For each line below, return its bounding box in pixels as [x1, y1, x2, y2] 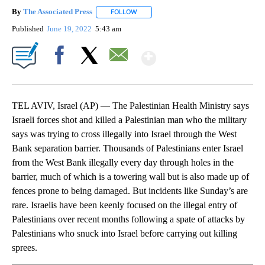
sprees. [12, 242, 37, 253]
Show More [155, 42, 249, 64]
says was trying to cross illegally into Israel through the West [12, 128, 237, 139]
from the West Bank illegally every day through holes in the [12, 157, 234, 167]
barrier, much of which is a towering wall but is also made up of [12, 171, 249, 182]
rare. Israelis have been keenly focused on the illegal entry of [12, 199, 237, 210]
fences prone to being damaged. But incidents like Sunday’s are [12, 185, 248, 196]
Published [12, 24, 44, 33]
